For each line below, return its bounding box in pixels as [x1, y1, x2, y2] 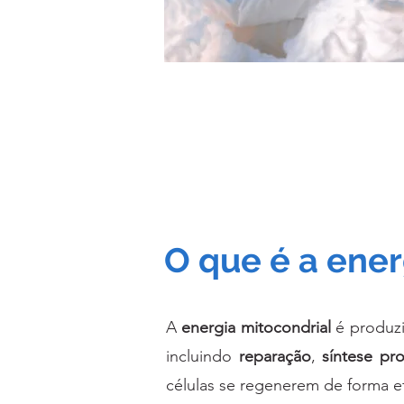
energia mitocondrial [181, 317, 331, 338]
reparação [238, 346, 311, 367]
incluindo [166, 346, 239, 367]
